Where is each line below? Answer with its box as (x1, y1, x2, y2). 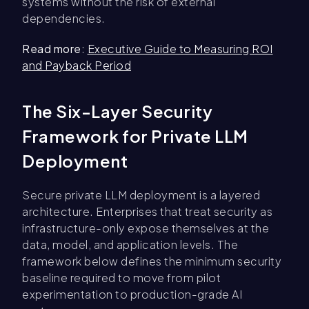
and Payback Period (22, 58, 131, 73)
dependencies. (22, 11, 106, 26)
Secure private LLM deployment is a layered (22, 188, 260, 203)
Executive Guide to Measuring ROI (87, 41, 273, 57)
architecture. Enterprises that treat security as (22, 204, 272, 219)
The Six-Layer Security (22, 101, 212, 122)
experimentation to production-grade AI (22, 287, 242, 302)
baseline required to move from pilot (22, 270, 221, 286)
